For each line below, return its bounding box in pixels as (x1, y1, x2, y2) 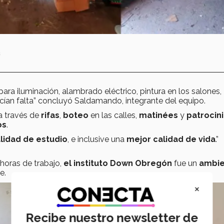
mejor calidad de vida (126, 134, 215, 144)
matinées (139, 110, 180, 120)
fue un (172, 158, 199, 168)
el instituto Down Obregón (63, 158, 172, 168)
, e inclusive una (67, 134, 126, 144)
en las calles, (90, 110, 139, 120)
